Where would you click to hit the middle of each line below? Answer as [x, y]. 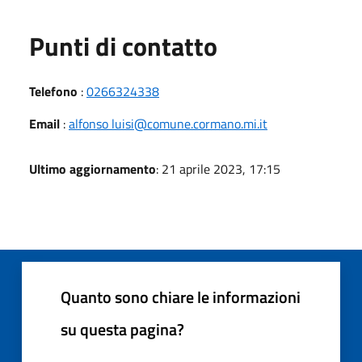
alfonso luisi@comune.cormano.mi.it [168, 123]
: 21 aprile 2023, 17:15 [218, 168]
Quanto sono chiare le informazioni [181, 297]
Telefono [53, 91]
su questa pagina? [122, 329]
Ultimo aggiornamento [93, 168]
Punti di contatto [123, 46]
